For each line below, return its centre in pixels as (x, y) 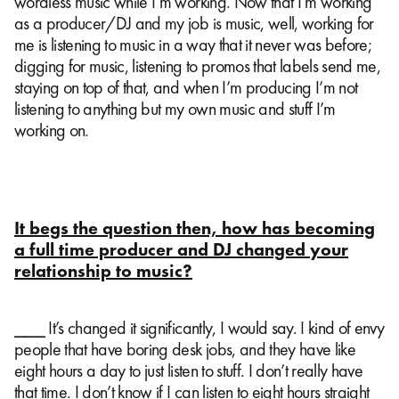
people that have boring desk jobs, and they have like (185, 350)
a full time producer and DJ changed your (181, 250)
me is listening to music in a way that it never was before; (193, 45)
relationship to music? (103, 271)
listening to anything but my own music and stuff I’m (175, 109)
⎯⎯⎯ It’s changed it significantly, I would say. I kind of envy (199, 328)
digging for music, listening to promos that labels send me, (198, 66)
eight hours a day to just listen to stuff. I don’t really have (189, 371)
